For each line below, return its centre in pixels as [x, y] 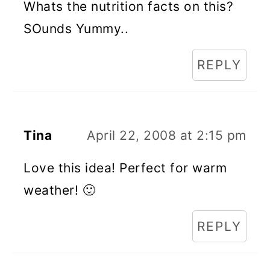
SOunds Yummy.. [76, 28]
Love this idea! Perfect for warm [125, 168]
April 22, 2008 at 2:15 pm [167, 135]
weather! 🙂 [60, 190]
